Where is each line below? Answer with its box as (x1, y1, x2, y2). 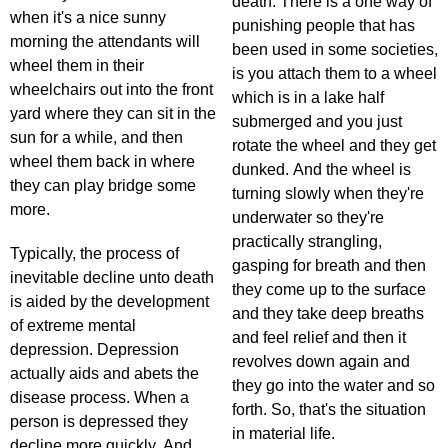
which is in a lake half (232, 89, 384, 107)
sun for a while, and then (10, 129, 183, 147)
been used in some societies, (232, 41, 438, 59)
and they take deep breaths (232, 305, 424, 323)
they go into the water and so (232, 377, 435, 395)
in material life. (232, 425, 339, 443)
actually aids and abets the (10, 365, 199, 383)
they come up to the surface (232, 281, 426, 299)
